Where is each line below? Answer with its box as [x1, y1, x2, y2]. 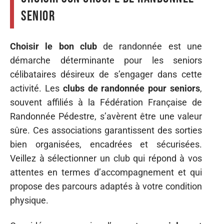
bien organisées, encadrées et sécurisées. [10, 139, 202, 149]
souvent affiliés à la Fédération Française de [10, 97, 202, 107]
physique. [10, 195, 48, 205]
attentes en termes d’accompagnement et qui [10, 167, 202, 177]
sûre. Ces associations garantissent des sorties [10, 125, 202, 135]
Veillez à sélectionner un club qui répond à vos [10, 153, 202, 163]
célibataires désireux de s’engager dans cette [10, 69, 202, 79]
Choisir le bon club [10, 41, 97, 51]
